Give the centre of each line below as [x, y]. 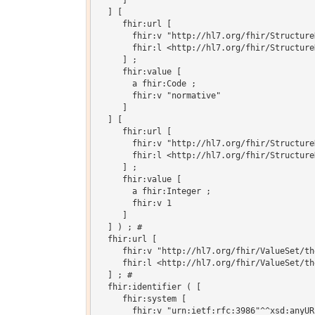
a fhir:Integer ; [154, 192]
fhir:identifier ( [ [149, 287]
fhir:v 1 [134, 204]
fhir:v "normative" [159, 96]
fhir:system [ [142, 299]
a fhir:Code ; [147, 84]
